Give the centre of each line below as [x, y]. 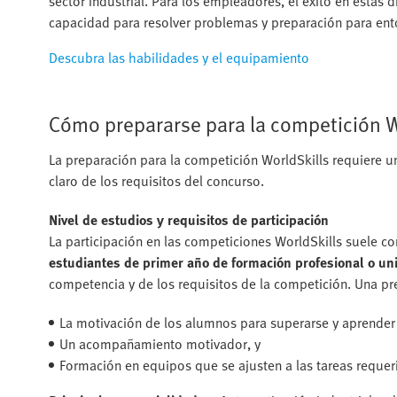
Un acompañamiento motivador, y [160, 343]
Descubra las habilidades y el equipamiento [179, 57]
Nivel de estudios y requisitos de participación [189, 219]
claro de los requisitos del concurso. [156, 180]
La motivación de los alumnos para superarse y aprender [227, 322]
